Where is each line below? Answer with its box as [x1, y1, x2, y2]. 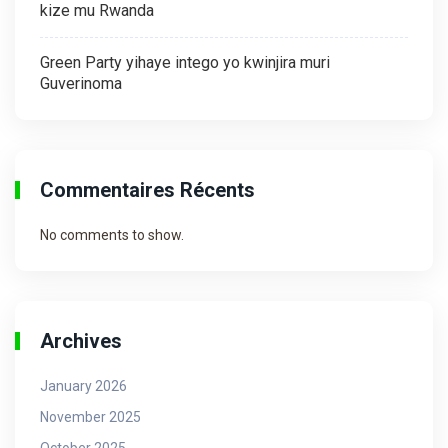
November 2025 [40, 408, 141, 425]
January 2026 [40, 377, 127, 394]
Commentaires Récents [40, 177, 255, 202]
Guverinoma [40, 73, 122, 93]
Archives [40, 328, 122, 353]
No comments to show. [40, 226, 184, 243]
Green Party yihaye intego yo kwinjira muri [40, 52, 330, 72]
